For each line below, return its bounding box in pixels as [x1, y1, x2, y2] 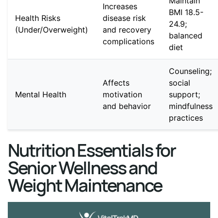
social [169, 78, 190, 88]
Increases [103, 1, 137, 11]
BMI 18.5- [169, 7, 203, 17]
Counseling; [169, 66, 212, 76]
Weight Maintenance [8, 173, 162, 197]
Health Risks [15, 13, 60, 23]
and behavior [103, 101, 151, 111]
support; [169, 90, 200, 99]
